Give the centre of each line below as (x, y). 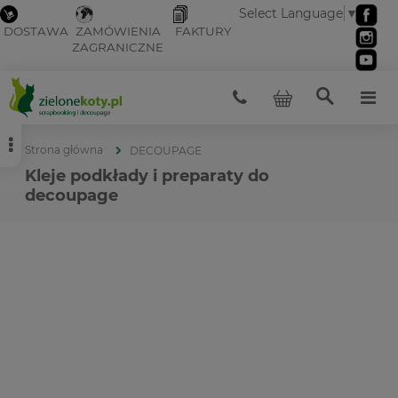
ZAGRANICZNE (118, 48)
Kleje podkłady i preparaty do (147, 176)
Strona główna (64, 150)
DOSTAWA (36, 32)
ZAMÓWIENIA (118, 32)
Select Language (291, 14)
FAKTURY (203, 32)
